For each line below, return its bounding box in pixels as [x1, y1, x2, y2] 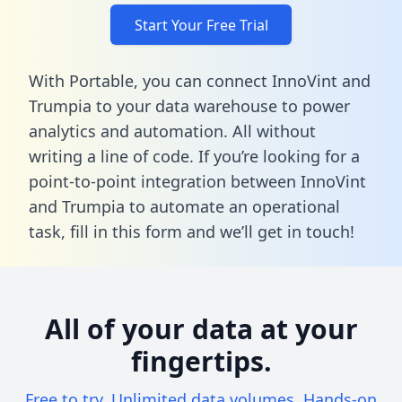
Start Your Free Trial [134, 14, 268, 35]
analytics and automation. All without [29, 119, 316, 142]
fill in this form [70, 220, 182, 242]
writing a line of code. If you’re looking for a [29, 144, 360, 167]
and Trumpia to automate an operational [29, 195, 340, 217]
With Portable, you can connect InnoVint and [29, 69, 371, 92]
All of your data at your [44, 310, 358, 347]
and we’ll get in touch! [182, 220, 354, 242]
